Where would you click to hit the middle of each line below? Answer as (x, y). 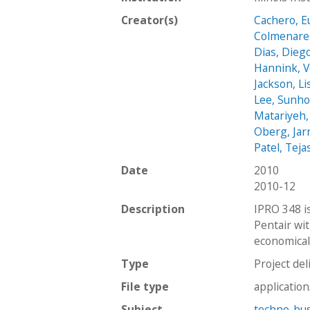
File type (145, 286)
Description (153, 209)
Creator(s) (149, 20)
